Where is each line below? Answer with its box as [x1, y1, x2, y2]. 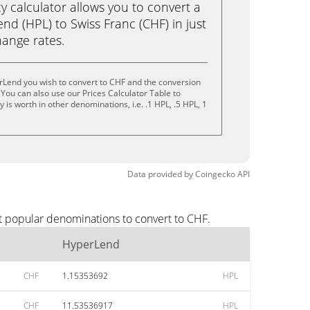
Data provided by [127, 168, 193, 180]
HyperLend [62, 237, 120, 252]
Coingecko [195, 168, 235, 180]
